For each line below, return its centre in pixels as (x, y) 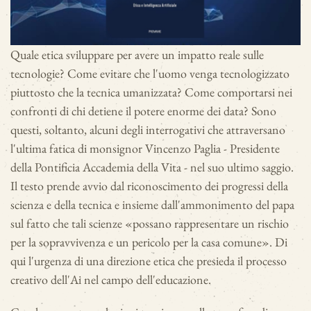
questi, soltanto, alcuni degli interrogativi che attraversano (148, 129)
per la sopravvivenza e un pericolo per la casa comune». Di (149, 242)
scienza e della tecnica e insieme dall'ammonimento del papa (152, 204)
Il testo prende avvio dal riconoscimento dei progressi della (149, 186)
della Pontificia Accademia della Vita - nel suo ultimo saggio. (152, 167)
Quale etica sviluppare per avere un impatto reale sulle (137, 54)
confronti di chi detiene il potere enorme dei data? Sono (143, 111)
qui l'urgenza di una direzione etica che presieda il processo (149, 261)
